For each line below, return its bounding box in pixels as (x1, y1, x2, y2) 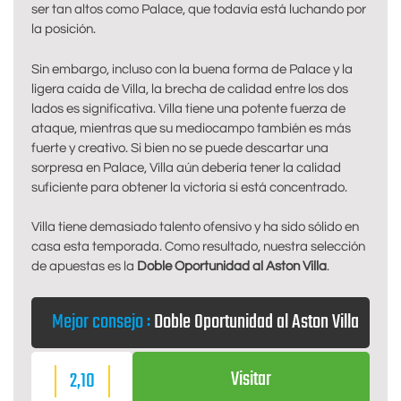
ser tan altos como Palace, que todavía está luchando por (31, 3, 366, 17)
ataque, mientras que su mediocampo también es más (31, 121, 351, 135)
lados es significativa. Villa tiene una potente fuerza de (31, 101, 346, 115)
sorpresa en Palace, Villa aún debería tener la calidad (31, 160, 341, 175)
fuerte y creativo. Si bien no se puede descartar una (31, 141, 328, 155)
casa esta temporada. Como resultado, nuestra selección (31, 240, 365, 254)
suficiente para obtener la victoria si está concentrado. (31, 180, 347, 194)
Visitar (231, 363, 272, 396)
